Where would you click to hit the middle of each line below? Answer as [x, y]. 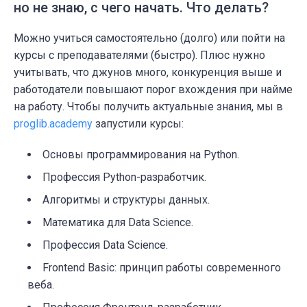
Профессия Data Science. [105, 245]
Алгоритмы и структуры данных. [126, 199]
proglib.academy [53, 123]
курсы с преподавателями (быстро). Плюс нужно [139, 55]
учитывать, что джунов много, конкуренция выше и [148, 72]
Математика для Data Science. [118, 222]
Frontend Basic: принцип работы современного [162, 267]
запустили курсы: [138, 123]
